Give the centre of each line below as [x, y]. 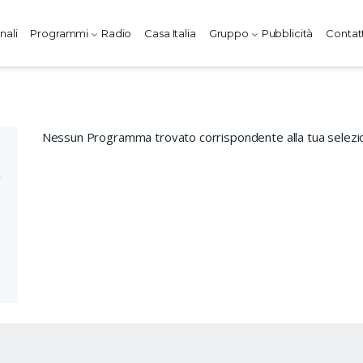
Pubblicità [287, 33]
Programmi [60, 33]
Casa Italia [170, 33]
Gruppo [228, 33]
